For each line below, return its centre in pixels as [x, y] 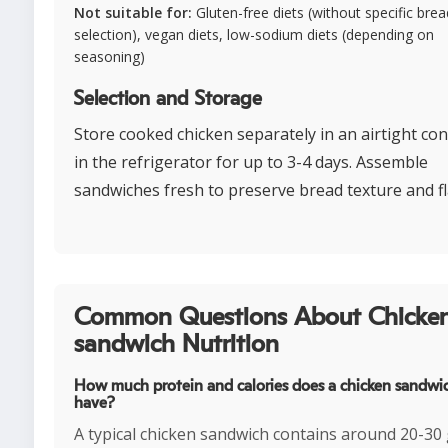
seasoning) [109, 56]
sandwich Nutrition [176, 344]
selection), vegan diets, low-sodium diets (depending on [254, 34]
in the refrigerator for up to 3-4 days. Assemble [251, 162]
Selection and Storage [168, 99]
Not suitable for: [133, 12]
